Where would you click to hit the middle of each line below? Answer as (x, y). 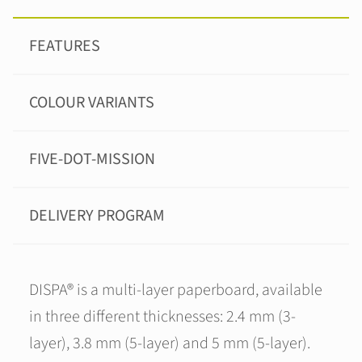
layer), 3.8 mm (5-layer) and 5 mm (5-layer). (170, 343)
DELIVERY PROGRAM (97, 216)
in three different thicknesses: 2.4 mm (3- (162, 317)
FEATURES (65, 46)
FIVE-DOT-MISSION (92, 159)
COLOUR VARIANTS (92, 103)
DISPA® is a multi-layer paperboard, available (176, 290)
